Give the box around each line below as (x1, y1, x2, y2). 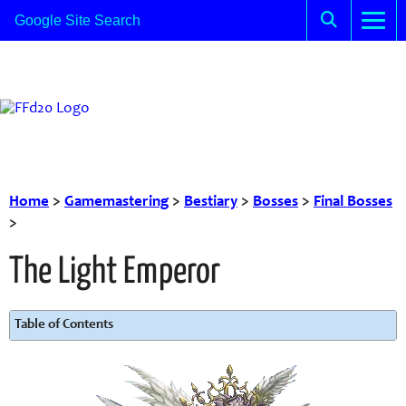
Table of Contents (14, 318, 113, 332)
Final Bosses (314, 195, 392, 210)
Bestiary (184, 195, 237, 210)
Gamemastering (64, 195, 169, 210)
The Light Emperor (9, 255, 220, 291)
